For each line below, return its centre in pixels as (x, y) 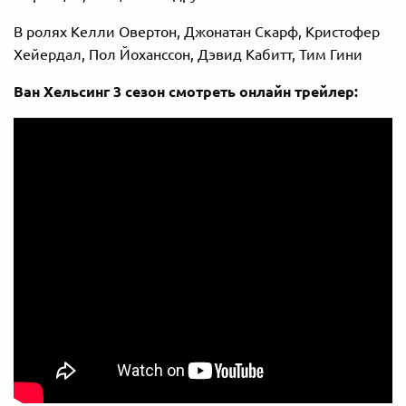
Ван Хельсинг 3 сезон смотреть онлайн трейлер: (186, 92)
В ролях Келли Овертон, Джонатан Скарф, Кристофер (197, 32)
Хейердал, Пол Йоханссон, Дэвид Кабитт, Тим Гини (188, 55)
